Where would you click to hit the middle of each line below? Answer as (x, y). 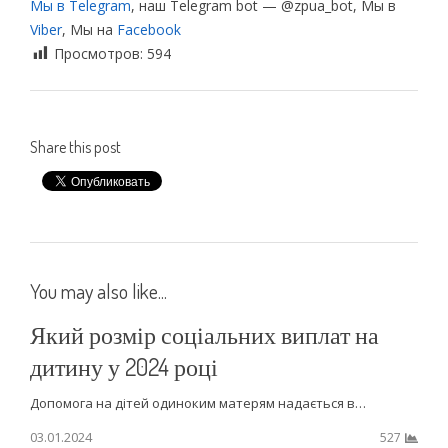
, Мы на (89, 29)
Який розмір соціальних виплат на (204, 334)
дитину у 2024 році (123, 366)
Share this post (75, 146)
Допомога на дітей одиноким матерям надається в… (197, 402)
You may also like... (98, 290)
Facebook (148, 29)
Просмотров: (100, 53)
